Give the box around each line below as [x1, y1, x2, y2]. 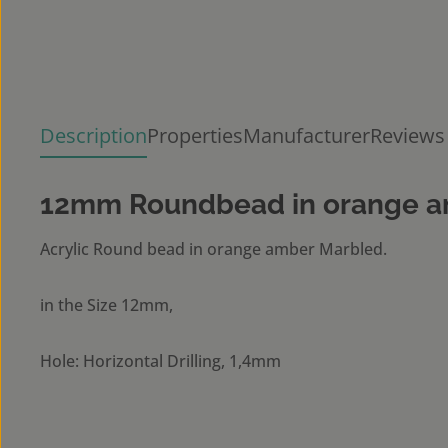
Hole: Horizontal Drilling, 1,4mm [40, 350, 281, 372]
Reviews [370, 122, 445, 149]
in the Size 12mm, [40, 294, 173, 316]
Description [40, 122, 147, 149]
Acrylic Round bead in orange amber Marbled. [40, 238, 387, 260]
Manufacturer [243, 122, 370, 149]
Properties [147, 122, 243, 149]
